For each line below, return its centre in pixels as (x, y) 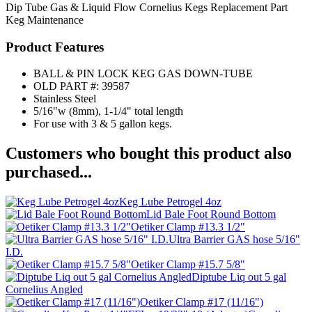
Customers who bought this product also (149, 154)
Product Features (55, 47)
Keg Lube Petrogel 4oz (170, 202)
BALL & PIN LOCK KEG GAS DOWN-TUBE (143, 74)
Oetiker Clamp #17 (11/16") (202, 302)
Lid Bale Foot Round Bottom (211, 214)
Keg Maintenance (45, 19)
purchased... (49, 172)
